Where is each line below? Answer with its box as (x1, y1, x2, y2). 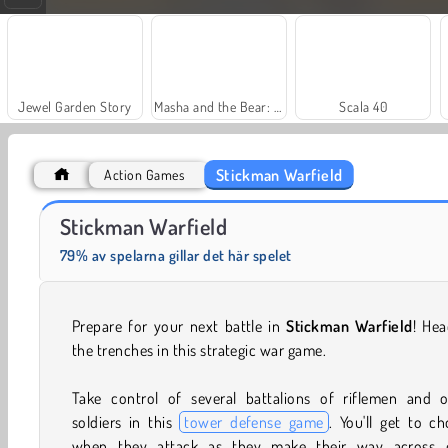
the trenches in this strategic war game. (72, 340, 327, 361)
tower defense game (184, 412, 324, 433)
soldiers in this (72, 412, 180, 433)
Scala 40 (339, 98, 388, 116)
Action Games (104, 166, 185, 184)
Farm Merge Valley (263, 205, 368, 223)
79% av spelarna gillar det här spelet (60, 246, 292, 266)
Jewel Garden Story (18, 98, 132, 116)
